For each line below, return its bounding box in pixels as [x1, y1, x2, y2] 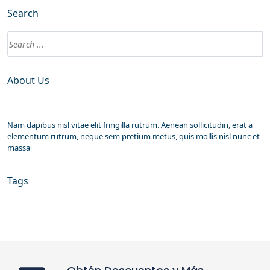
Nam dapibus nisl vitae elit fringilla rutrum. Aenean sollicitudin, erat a [7, 119, 253, 131]
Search [7, 7, 39, 20]
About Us [7, 74, 49, 87]
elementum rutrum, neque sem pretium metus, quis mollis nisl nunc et [7, 131, 260, 142]
